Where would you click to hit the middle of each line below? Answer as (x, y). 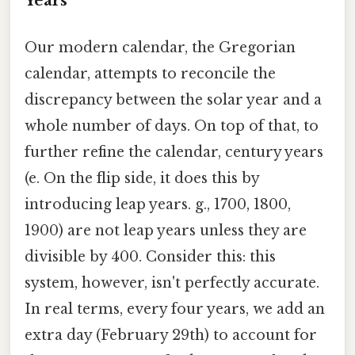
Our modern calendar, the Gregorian (160, 48)
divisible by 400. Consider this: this (150, 257)
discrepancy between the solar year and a (173, 100)
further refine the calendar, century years (174, 153)
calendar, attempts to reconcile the (150, 74)
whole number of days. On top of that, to (172, 126)
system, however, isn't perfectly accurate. (172, 283)
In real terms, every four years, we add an (175, 309)
